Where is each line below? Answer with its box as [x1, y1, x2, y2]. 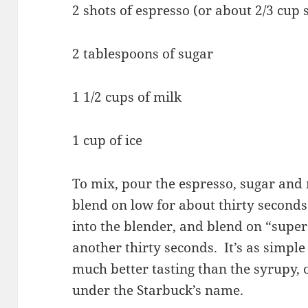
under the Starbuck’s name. [72, 281, 244, 300]
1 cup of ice [72, 131, 143, 150]
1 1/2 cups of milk [72, 88, 182, 107]
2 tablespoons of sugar [72, 45, 214, 63]
